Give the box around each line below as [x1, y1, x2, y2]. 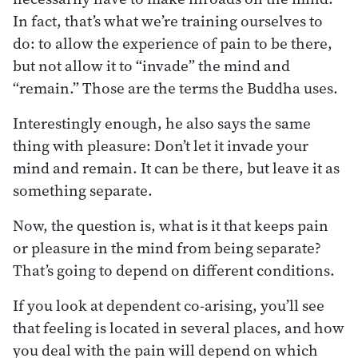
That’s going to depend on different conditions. [13, 259, 335, 280]
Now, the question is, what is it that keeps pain [13, 214, 328, 236]
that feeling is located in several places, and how [13, 316, 344, 338]
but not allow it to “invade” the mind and [13, 54, 290, 76]
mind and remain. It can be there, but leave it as [13, 157, 340, 178]
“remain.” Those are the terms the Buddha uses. [13, 77, 338, 98]
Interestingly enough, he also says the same [13, 112, 311, 133]
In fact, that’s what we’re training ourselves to [13, 10, 323, 31]
